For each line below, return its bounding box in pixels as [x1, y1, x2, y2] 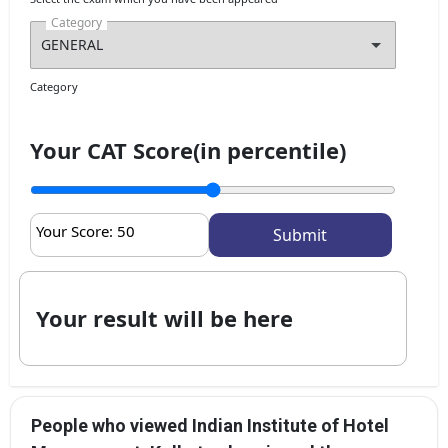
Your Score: [36, 220, 117, 241]
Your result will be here [36, 302, 293, 333]
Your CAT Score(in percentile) [30, 134, 346, 165]
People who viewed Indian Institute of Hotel [31, 414, 389, 436]
